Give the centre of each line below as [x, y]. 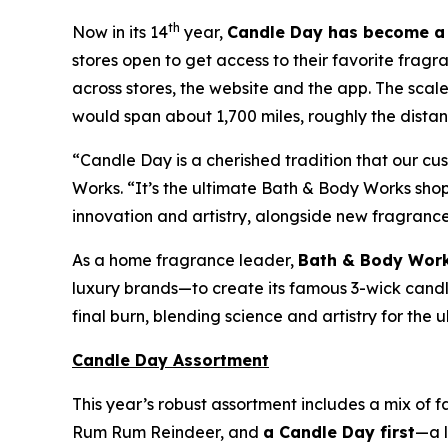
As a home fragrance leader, [185, 259]
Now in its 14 [120, 31]
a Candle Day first [339, 431]
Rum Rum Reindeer [146, 431]
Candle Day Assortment [170, 359]
